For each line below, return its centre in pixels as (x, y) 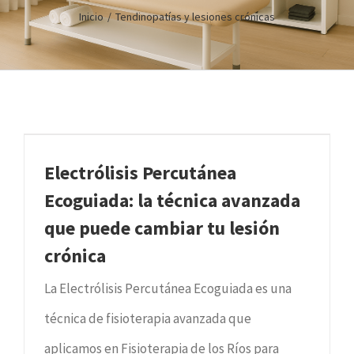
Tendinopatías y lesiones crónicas (195, 17)
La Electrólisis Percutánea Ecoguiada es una (168, 288)
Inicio (91, 17)
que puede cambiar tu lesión (162, 228)
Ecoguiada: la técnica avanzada (172, 200)
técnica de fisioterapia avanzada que (148, 318)
